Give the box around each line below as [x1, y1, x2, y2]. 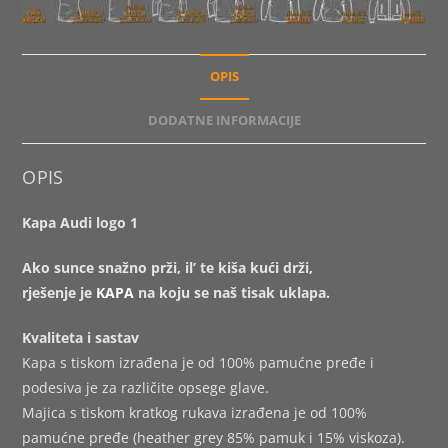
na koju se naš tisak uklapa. [134, 282, 331, 302]
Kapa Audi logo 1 [22, 212, 139, 232]
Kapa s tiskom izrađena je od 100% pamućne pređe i [22, 352, 375, 372]
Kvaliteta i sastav [22, 327, 140, 347]
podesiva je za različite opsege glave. [22, 377, 270, 397]
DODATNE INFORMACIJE [147, 111, 301, 129]
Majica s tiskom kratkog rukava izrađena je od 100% [22, 402, 368, 422]
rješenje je [22, 282, 97, 302]
